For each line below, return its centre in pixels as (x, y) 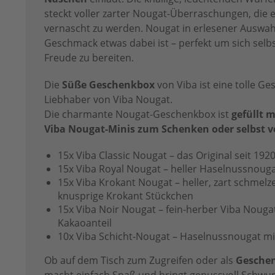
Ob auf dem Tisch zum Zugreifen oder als (140, 261)
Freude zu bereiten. (89, 58)
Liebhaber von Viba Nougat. (108, 100)
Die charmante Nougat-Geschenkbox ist (138, 114)
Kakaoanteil (85, 223)
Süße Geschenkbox (108, 85)
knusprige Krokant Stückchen (126, 196)
